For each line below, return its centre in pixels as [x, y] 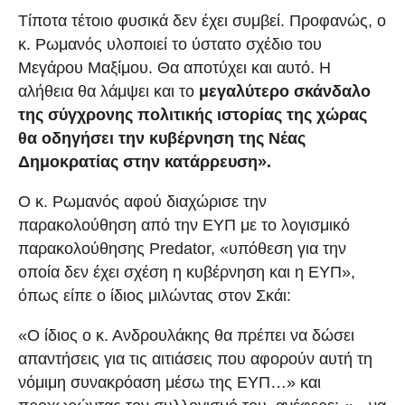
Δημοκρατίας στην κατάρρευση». [145, 161]
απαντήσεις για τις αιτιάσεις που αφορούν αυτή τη [195, 358]
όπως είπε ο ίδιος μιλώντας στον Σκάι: [155, 295]
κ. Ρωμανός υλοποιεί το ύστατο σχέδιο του [170, 44]
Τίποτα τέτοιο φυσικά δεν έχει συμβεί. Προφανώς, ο [202, 20]
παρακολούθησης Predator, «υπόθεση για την [182, 248]
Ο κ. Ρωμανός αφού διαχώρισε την [142, 201]
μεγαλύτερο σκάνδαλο [285, 91]
